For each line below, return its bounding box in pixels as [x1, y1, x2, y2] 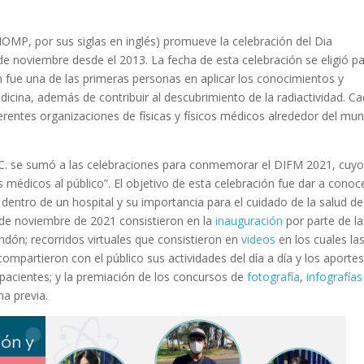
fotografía [247, 268, 301, 284]
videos [241, 231, 276, 247]
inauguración [215, 212, 284, 228]
